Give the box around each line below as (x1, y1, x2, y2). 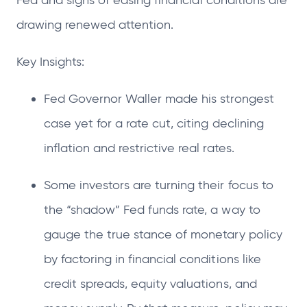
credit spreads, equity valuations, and (44, 276, 257, 291)
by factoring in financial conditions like (44, 251, 261, 267)
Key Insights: (16, 54, 85, 69)
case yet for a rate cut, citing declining (44, 116, 264, 131)
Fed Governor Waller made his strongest (44, 91, 274, 106)
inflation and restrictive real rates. (44, 140, 234, 156)
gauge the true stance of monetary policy (44, 227, 282, 242)
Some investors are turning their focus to (44, 177, 273, 193)
